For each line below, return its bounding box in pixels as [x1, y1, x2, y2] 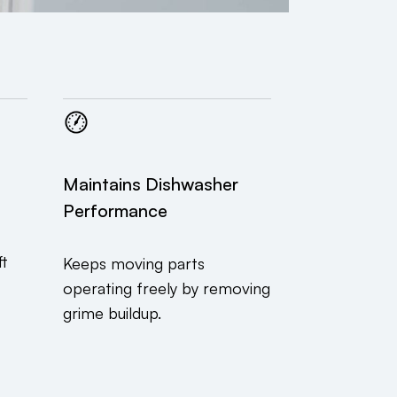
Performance [63, 199, 167, 222]
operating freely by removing [63, 278, 270, 299]
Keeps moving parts [63, 253, 205, 274]
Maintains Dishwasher [63, 173, 238, 196]
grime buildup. [63, 303, 161, 323]
